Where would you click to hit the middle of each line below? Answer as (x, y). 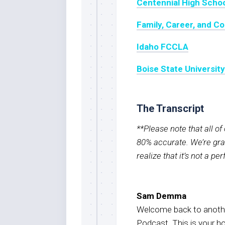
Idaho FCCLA (162, 46)
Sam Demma (161, 196)
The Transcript (170, 108)
